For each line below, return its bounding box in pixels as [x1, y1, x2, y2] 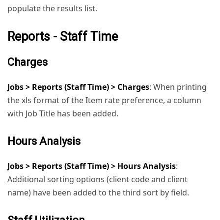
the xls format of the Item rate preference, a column [7, 94, 201, 106]
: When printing [149, 81, 207, 92]
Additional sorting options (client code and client [7, 173, 188, 185]
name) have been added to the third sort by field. [7, 187, 189, 198]
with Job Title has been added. [7, 108, 118, 119]
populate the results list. [7, 2, 97, 14]
